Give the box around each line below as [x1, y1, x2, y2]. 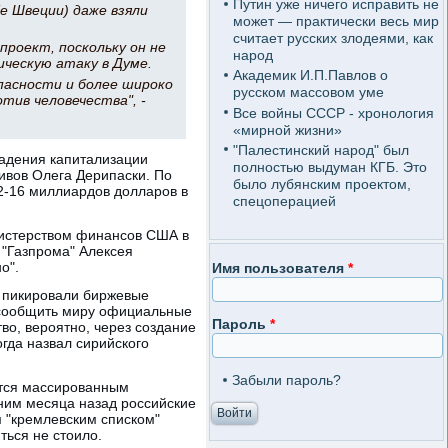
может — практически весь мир [232, 13, 439, 29]
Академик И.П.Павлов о [232, 67, 388, 84]
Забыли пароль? [231, 372, 341, 389]
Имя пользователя [212, 260, 348, 277]
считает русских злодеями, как [232, 30, 433, 46]
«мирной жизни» [232, 121, 342, 138]
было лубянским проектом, [232, 175, 411, 192]
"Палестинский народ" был [232, 141, 409, 158]
